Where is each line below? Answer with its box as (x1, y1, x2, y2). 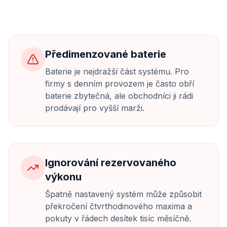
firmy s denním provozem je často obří (45, 79, 194, 89)
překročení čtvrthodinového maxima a (45, 201, 192, 211)
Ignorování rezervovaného (45, 157, 176, 169)
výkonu (45, 171, 82, 183)
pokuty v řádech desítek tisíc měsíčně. (45, 213, 191, 223)
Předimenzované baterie (45, 48, 166, 60)
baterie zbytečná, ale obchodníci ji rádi (45, 91, 193, 101)
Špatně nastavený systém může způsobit (45, 189, 202, 199)
